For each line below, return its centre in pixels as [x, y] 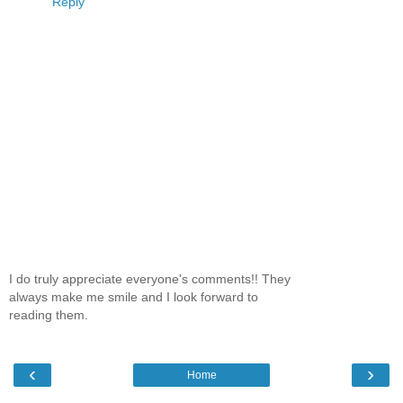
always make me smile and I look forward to [134, 296]
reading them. [49, 314]
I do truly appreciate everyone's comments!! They [150, 278]
